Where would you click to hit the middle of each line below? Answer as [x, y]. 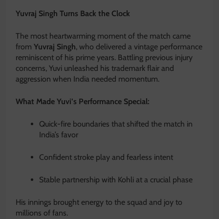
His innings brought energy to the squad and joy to [99, 202]
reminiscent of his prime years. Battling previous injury [104, 58]
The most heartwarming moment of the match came [103, 36]
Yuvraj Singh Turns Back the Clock [73, 14]
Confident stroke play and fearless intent [106, 157]
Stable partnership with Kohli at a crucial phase [116, 180]
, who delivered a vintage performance [139, 47]
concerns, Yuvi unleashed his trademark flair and [95, 68]
